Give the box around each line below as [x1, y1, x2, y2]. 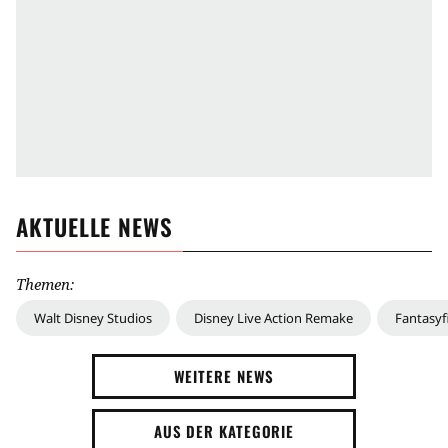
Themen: [16, 274, 74, 295]
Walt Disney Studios [34, 309, 152, 328]
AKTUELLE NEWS [16, 210, 173, 245]
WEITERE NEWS [173, 365, 275, 388]
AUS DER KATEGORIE [153, 420, 295, 443]
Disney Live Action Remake [194, 309, 353, 328]
